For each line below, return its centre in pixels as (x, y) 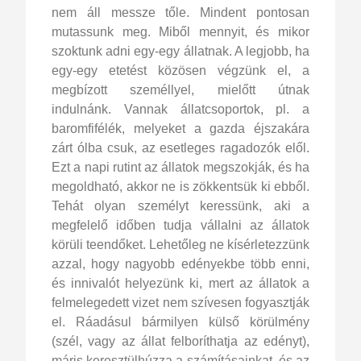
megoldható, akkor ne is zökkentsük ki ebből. (180, 186)
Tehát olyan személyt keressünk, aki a (180, 205)
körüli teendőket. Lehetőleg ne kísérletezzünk (180, 244)
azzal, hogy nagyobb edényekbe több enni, (180, 263)
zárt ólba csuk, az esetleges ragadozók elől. (180, 147)
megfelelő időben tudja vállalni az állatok (180, 225)
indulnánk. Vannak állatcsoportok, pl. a (180, 109)
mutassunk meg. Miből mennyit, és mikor (180, 31)
